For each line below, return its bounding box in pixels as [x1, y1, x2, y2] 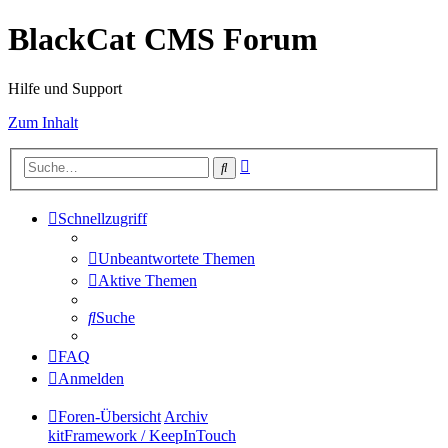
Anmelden [58, 370, 124, 388]
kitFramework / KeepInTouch [48, 427, 236, 445]
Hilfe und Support [8, 79, 122, 97]
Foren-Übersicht [58, 408, 161, 426]
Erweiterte [249, 154, 314, 172]
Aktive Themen [98, 272, 197, 290]
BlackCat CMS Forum [8, 21, 318, 58]
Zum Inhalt [8, 113, 78, 131]
